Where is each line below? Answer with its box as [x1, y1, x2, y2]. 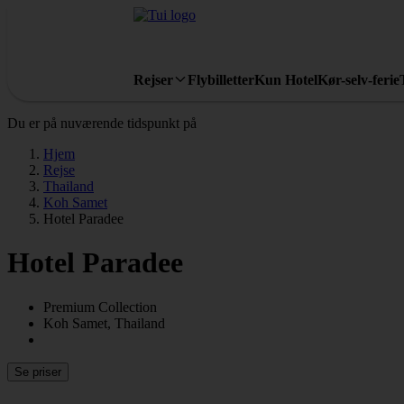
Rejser [133, 71, 173, 87]
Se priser [14, 364, 61, 379]
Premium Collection [43, 298, 157, 315]
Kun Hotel [254, 71, 317, 87]
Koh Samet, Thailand [43, 315, 165, 331]
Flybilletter [188, 71, 254, 87]
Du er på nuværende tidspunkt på [7, 115, 197, 131]
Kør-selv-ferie [317, 71, 399, 87]
